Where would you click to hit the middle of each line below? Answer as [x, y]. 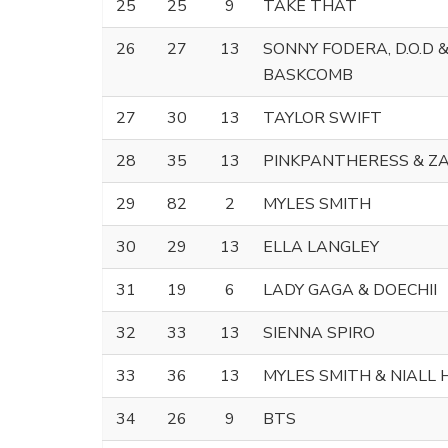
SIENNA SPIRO [319, 332]
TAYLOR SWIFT [322, 117]
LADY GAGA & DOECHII [350, 289]
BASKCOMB [308, 74]
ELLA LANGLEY [321, 246]
